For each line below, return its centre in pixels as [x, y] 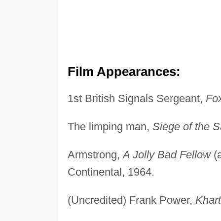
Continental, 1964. [111, 172]
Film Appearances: [124, 71]
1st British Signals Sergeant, [136, 98]
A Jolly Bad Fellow [166, 154]
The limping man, [110, 126]
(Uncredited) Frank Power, [131, 200]
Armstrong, [95, 154]
